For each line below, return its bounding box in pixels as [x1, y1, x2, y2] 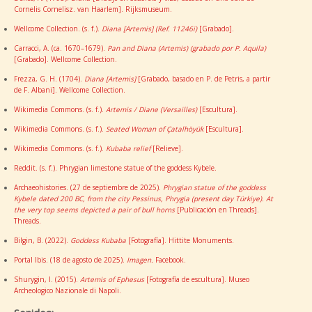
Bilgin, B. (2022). [14, 235, 70, 245]
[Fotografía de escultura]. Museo [144, 274, 249, 284]
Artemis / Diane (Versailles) [106, 104, 197, 114]
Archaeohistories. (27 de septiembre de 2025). [14, 182, 163, 192]
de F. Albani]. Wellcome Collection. [14, 84, 125, 95]
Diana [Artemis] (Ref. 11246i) [102, 23, 197, 33]
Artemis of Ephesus [80, 274, 144, 284]
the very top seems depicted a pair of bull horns [14, 204, 175, 214]
